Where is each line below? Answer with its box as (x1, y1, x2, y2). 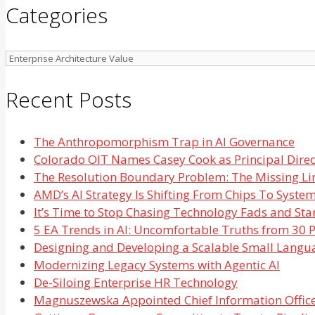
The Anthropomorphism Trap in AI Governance (34, 133, 295, 150)
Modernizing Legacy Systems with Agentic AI (34, 256, 280, 273)
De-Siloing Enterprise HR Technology (34, 274, 238, 290)
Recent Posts (6, 84, 131, 114)
